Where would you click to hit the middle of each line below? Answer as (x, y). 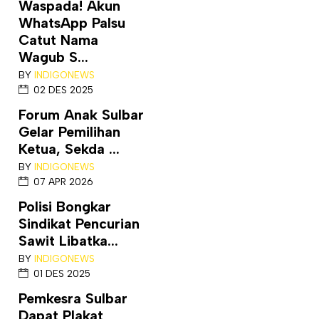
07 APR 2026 (63, 182)
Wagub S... (53, 57)
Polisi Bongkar (65, 206)
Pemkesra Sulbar (73, 298)
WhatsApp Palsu (72, 23)
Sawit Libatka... (68, 241)
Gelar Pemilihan (69, 132)
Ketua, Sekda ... (69, 149)
